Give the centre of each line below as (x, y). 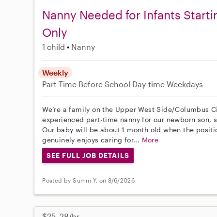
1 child (54, 47)
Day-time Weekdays (168, 84)
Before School (105, 84)
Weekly (55, 72)
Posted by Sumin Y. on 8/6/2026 (89, 180)
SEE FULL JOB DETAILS (88, 155)
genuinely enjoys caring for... (92, 140)
